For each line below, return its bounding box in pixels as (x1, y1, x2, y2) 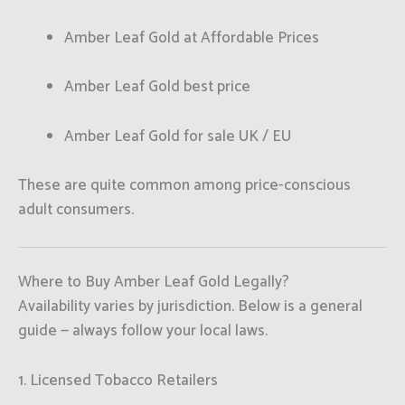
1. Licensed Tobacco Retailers (18, 367, 218, 393)
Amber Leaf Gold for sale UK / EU (64, 123, 291, 149)
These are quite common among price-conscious (18, 172, 351, 198)
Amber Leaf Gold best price (64, 74, 250, 100)
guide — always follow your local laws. (18, 318, 268, 344)
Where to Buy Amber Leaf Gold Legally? (18, 269, 289, 296)
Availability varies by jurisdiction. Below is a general (18, 294, 363, 320)
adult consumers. (18, 196, 134, 222)
